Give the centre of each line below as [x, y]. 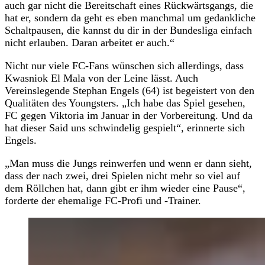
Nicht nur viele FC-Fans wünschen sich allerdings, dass [124, 65]
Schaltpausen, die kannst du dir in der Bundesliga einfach [128, 30]
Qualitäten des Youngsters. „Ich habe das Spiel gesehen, [125, 103]
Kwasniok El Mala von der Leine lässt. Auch [101, 78]
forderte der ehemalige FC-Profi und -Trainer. [103, 200]
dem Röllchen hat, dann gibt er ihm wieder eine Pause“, [125, 188]
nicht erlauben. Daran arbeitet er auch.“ [90, 42]
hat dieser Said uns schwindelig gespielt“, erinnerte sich [125, 127]
